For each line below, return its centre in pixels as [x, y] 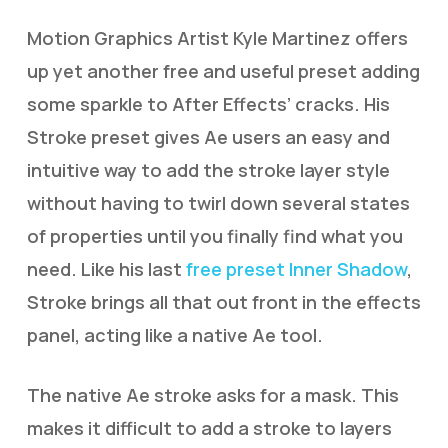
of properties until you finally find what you [214, 236]
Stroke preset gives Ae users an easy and [208, 137]
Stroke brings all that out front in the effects [223, 302]
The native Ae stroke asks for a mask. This [212, 395]
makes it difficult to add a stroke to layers [209, 428]
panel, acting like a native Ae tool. [174, 335]
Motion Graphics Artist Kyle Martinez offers [217, 38]
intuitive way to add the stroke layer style [208, 170]
